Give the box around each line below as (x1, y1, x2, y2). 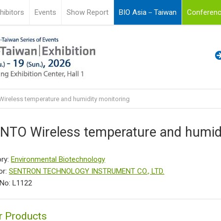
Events (35, 8, 57, 17)
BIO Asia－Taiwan (119, 8, 177, 17)
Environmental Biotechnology (11, 155, 106, 164)
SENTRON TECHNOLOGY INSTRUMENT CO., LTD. (9, 167, 165, 176)
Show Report (67, 8, 109, 17)
